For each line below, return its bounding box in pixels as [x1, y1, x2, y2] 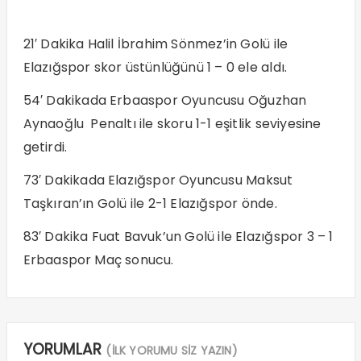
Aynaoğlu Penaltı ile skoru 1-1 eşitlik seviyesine [23, 114, 322, 133]
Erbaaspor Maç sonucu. [23, 250, 174, 269]
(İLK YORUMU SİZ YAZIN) [106, 342, 238, 359]
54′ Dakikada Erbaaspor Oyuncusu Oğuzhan [23, 90, 307, 110]
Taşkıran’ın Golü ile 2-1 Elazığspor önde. [23, 193, 277, 213]
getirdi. [23, 137, 68, 156]
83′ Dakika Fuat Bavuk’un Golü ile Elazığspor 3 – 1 [23, 226, 334, 246]
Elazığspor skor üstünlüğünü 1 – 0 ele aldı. [23, 57, 288, 77]
